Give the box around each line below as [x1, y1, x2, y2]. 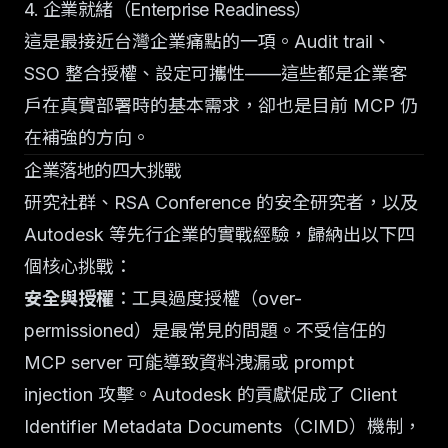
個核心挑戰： [24, 256, 132, 277]
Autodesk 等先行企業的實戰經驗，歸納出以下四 [24, 224, 415, 245]
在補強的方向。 [24, 127, 150, 148]
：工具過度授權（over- [114, 288, 302, 309]
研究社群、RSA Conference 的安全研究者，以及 [24, 192, 418, 213]
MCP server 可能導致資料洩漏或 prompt [24, 352, 354, 373]
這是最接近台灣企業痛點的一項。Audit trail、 [24, 31, 391, 52]
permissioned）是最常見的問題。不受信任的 [24, 320, 386, 341]
